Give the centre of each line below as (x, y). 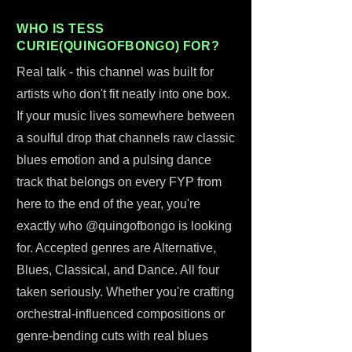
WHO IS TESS (61, 29)
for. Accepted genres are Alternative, (116, 248)
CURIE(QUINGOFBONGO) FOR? (118, 46)
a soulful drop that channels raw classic (126, 138)
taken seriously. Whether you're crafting (125, 292)
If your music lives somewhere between (126, 116)
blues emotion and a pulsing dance (114, 160)
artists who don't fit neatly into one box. (123, 94)
